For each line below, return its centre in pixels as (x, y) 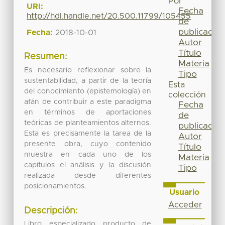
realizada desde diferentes (88, 176)
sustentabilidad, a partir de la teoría (88, 81)
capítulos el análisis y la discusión (88, 165)
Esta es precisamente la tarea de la (88, 133)
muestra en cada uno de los (88, 154)
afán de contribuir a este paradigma (88, 102)
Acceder (185, 205)
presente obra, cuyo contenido (88, 144)
